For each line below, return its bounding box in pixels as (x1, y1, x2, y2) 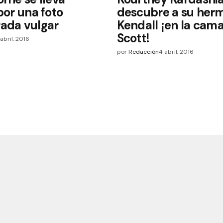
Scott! (116, 30, 150, 46)
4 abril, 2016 (158, 47, 194, 56)
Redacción (128, 47, 159, 56)
